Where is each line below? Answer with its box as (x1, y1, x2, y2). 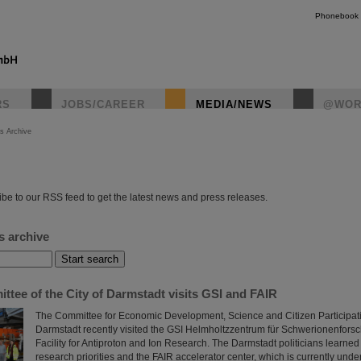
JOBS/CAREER (61, 98, 145, 110)
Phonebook (315, 11, 359, 20)
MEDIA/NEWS (196, 98, 272, 110)
